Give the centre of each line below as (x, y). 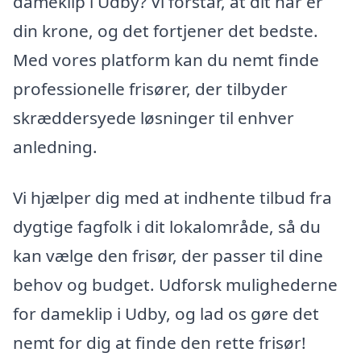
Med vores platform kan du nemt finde (166, 59)
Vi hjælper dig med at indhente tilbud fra (172, 198)
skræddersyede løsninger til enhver (154, 117)
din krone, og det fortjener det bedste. (166, 30)
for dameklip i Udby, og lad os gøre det (166, 314)
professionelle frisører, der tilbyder (150, 88)
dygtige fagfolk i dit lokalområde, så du (167, 227)
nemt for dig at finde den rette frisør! (160, 343)
